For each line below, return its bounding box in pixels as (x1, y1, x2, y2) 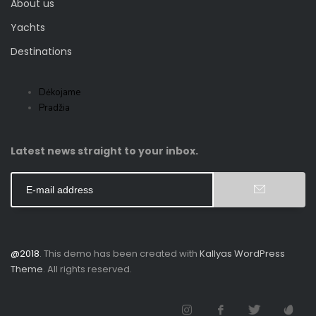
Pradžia (39, 102, 70, 114)
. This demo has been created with (39, 247, 200, 260)
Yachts (11, 20, 45, 35)
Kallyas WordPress (200, 247, 285, 260)
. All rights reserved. (43, 262, 132, 276)
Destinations (11, 44, 72, 59)
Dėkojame (39, 86, 80, 99)
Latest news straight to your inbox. (11, 144, 198, 158)
